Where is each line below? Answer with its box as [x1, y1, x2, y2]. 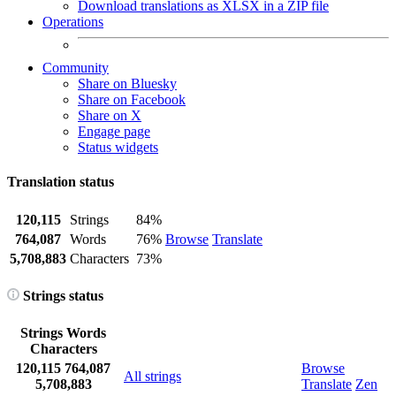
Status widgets [78, 140, 158, 155]
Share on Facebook [78, 92, 186, 107]
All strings [124, 369, 181, 385]
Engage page [78, 124, 150, 139]
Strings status [19, 287, 103, 303]
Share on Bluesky [78, 76, 177, 91]
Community [42, 60, 109, 75]
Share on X [78, 108, 141, 123]
